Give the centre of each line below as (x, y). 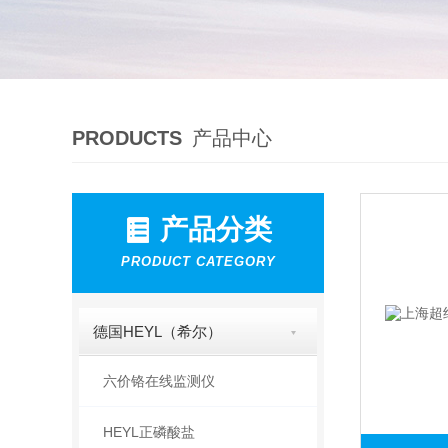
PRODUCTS (127, 138)
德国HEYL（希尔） (158, 331)
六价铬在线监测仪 (158, 381)
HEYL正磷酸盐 (148, 432)
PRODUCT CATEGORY (198, 261)
